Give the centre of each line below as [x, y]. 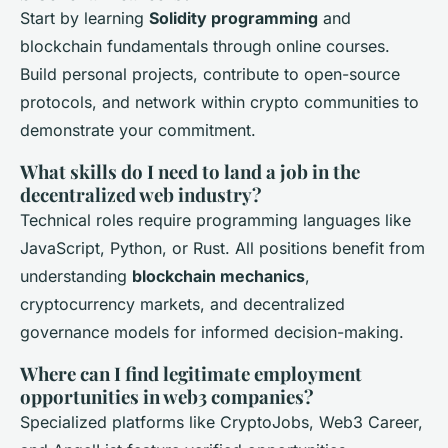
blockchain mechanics [218, 275]
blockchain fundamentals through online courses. [205, 45]
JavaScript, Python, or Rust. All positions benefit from [222, 247]
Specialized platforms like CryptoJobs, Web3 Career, [221, 421]
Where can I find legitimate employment [191, 373]
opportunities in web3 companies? [167, 396]
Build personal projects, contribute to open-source [210, 73]
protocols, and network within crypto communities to [219, 101]
